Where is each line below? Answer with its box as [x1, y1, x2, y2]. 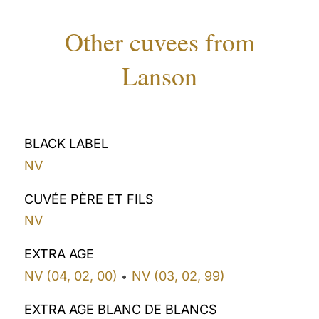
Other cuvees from [64, 24, 255, 59]
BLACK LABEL [24, 136, 109, 152]
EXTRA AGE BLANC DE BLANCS [24, 301, 218, 317]
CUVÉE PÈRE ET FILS [24, 191, 155, 206]
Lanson [122, 58, 197, 93]
